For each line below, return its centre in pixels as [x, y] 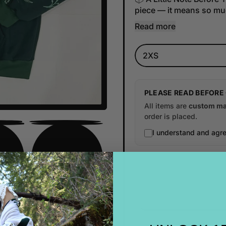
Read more [155, 26]
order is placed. [171, 117]
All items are [166, 106]
